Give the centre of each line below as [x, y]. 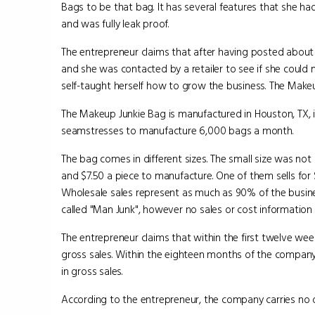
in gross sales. [92, 271]
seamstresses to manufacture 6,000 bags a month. [178, 131]
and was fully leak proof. [116, 24]
